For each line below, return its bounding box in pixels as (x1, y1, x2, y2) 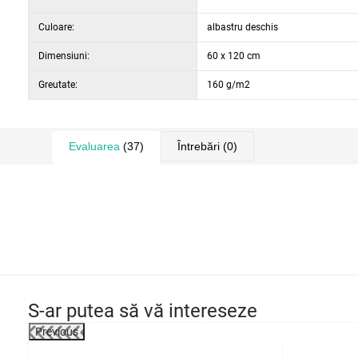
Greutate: (38, 79, 78, 90)
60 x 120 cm (207, 50, 261, 62)
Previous (35, 325, 78, 338)
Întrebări (177, 140, 220, 153)
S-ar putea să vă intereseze (28, 300, 257, 322)
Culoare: (38, 22, 74, 33)
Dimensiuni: (38, 50, 89, 62)
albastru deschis (207, 22, 278, 33)
